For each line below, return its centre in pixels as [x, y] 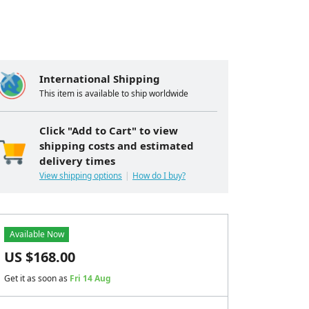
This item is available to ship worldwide [114, 93]
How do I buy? [159, 176]
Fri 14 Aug [90, 278]
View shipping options [81, 176]
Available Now [37, 234]
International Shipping [100, 79]
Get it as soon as [37, 278]
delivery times [77, 161]
